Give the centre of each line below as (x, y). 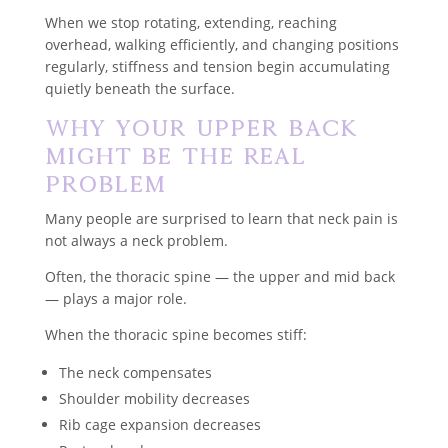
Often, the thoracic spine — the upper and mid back (219, 276)
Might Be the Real (175, 155)
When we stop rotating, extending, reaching (190, 22)
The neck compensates (135, 372)
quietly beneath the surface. (139, 88)
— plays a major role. (115, 298)
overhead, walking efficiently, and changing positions (221, 44)
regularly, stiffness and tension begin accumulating (217, 66)
